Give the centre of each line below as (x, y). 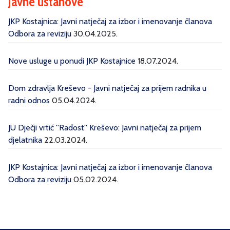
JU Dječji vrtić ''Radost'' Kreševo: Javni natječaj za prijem (105, 128)
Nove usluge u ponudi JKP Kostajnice (72, 61)
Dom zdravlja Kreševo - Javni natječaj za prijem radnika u (107, 88)
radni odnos (29, 100)
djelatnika (25, 140)
